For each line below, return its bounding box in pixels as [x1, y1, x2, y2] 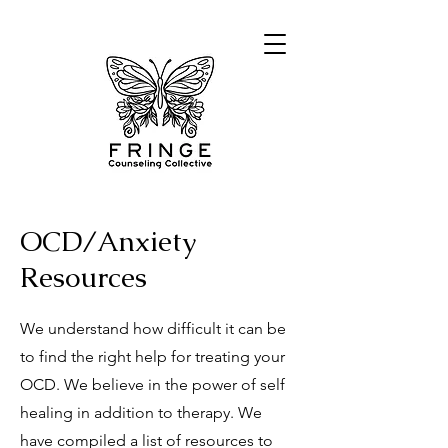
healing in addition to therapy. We [20, 403, 262, 422]
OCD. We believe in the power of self [20, 375, 285, 394]
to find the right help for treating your [20, 347, 285, 366]
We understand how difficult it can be [20, 319, 286, 338]
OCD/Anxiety [20, 223, 196, 259]
